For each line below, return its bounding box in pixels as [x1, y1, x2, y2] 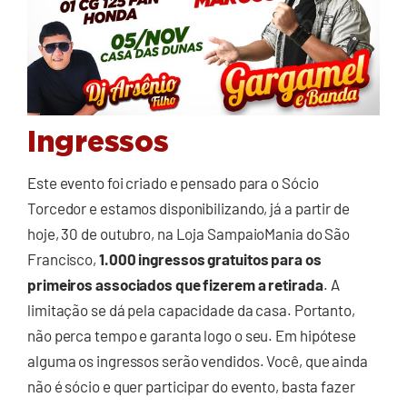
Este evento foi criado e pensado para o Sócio [27, 174, 319, 193]
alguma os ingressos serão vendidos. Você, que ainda [27, 352, 368, 371]
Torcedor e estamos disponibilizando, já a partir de [27, 199, 350, 218]
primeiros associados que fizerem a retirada [27, 275, 323, 294]
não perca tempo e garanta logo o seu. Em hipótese [27, 326, 357, 345]
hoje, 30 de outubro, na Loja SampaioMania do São [27, 224, 351, 243]
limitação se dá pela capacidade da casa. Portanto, [27, 301, 355, 320]
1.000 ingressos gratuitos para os [98, 250, 322, 269]
